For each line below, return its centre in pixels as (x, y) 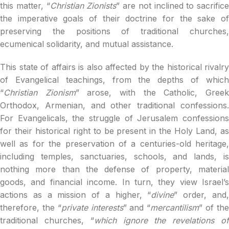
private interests (92, 207)
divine (163, 194)
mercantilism (175, 207)
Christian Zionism (40, 92)
